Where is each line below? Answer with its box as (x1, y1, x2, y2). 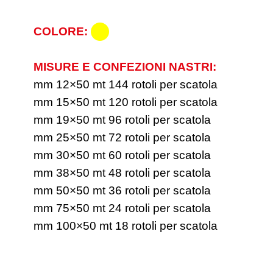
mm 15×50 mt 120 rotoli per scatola (34, 95, 218, 108)
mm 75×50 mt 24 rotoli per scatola (34, 201, 211, 214)
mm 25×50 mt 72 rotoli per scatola (34, 130, 211, 144)
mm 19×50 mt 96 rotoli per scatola (34, 113, 211, 126)
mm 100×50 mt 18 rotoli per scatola (34, 219, 218, 232)
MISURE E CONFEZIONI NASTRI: (34, 60, 216, 73)
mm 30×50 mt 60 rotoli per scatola (34, 148, 211, 161)
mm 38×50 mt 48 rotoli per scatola (34, 166, 211, 179)
